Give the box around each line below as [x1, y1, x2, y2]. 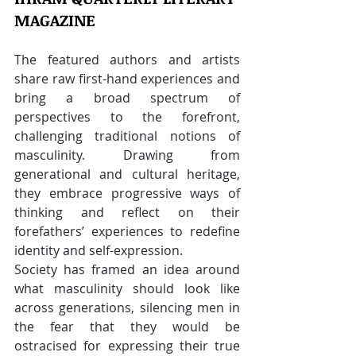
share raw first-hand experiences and [14, 70, 240, 87]
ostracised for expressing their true [14, 337, 240, 354]
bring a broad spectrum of [14, 89, 240, 106]
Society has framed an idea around [14, 261, 240, 278]
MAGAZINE [14, 9, 95, 31]
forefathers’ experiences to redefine [14, 222, 240, 240]
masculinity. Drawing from [14, 146, 240, 164]
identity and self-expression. [14, 242, 183, 259]
